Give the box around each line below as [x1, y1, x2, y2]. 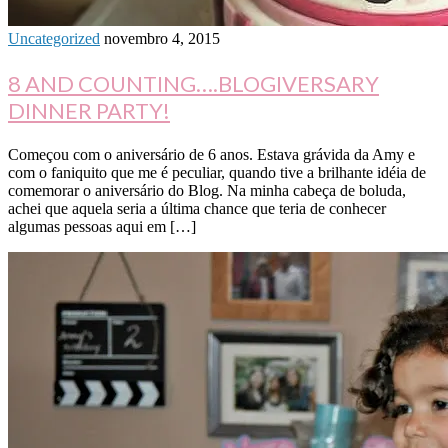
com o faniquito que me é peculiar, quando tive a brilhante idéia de [8, 164, 426, 182]
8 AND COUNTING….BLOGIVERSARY [8, 70, 379, 98]
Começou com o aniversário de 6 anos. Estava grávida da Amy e [8, 146, 415, 164]
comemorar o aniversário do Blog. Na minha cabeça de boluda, [8, 182, 406, 200]
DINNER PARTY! [8, 97, 170, 125]
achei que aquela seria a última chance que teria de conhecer [8, 200, 386, 218]
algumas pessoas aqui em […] [8, 218, 196, 236]
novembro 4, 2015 [104, 30, 220, 48]
